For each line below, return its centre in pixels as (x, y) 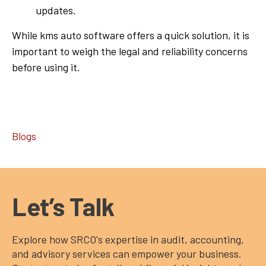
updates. (56, 10)
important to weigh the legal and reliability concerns (130, 51)
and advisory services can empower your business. (127, 253)
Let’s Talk (63, 206)
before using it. (46, 67)
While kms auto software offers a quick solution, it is (131, 35)
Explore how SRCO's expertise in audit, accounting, (128, 239)
